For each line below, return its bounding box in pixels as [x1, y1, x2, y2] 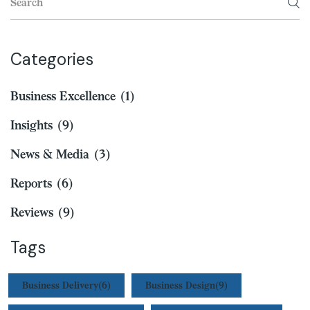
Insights [10, 117, 53, 132]
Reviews [10, 204, 53, 219]
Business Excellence [10, 88, 116, 103]
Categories [10, 48, 93, 70]
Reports [10, 175, 52, 190]
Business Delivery [22, 279, 98, 291]
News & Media [10, 146, 89, 161]
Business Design [145, 279, 215, 291]
